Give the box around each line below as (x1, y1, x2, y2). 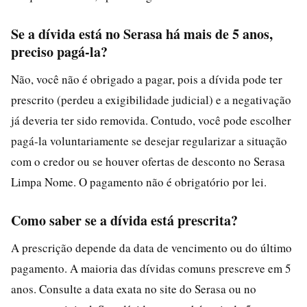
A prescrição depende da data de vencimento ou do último (11, 239, 292, 256)
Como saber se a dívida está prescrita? (11, 210, 238, 230)
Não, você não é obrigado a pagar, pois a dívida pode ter (11, 71, 282, 87)
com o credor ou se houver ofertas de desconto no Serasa (11, 153, 285, 169)
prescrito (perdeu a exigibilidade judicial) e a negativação (11, 91, 291, 108)
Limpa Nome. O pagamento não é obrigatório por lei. (11, 173, 267, 190)
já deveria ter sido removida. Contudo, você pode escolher (11, 112, 291, 128)
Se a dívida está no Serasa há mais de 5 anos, (11, 23, 273, 44)
